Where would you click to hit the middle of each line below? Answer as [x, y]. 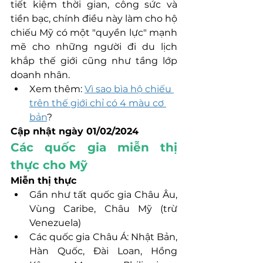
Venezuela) [55, 222]
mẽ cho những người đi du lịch [94, 46]
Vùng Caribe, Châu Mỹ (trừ [103, 208]
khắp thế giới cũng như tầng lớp [94, 60]
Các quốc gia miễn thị [94, 147]
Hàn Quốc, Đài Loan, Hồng [103, 251]
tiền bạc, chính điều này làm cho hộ [94, 18]
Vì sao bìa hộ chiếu [129, 89]
